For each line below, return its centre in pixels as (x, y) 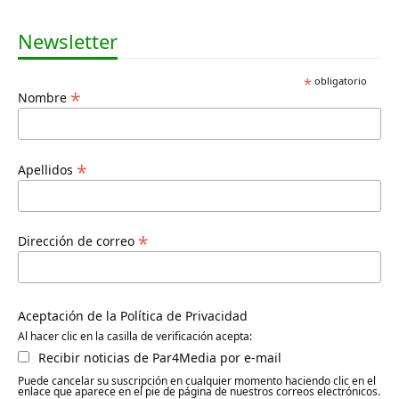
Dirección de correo (78, 240)
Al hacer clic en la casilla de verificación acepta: (135, 337)
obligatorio (339, 81)
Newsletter (68, 41)
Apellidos (47, 169)
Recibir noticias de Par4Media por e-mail (160, 358)
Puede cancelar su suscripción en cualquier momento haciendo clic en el (197, 381)
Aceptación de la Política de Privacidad (133, 316)
